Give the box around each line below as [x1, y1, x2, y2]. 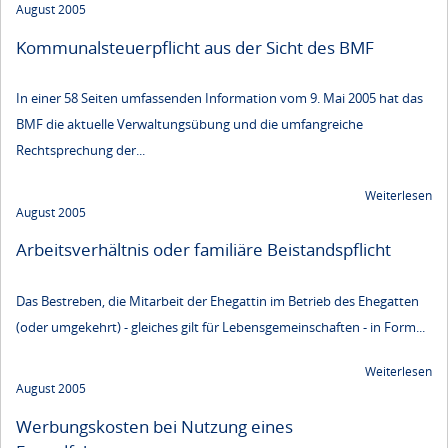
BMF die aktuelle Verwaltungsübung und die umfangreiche [16, 115, 363, 134]
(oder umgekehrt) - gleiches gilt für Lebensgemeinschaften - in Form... [16, 317, 425, 336]
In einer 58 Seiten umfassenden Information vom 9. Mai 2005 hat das [16, 89, 423, 108]
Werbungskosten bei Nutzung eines [16, 414, 293, 438]
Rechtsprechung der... [16, 141, 145, 160]
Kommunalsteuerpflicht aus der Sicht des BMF [16, 36, 374, 60]
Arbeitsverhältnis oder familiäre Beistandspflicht [16, 238, 391, 262]
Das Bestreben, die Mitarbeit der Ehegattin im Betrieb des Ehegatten [16, 291, 419, 310]
